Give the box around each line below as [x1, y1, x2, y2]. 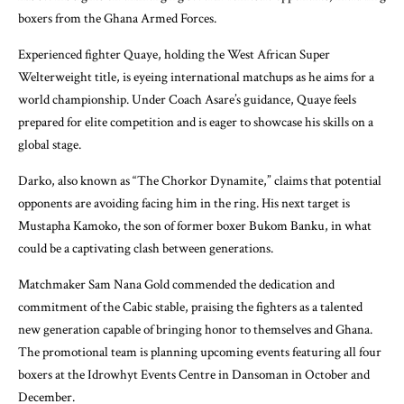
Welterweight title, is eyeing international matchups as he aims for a [18, 69, 374, 87]
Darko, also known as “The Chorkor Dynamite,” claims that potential [18, 172, 381, 190]
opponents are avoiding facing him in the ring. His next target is [18, 195, 350, 213]
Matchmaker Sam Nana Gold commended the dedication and [18, 276, 335, 294]
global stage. [18, 136, 81, 154]
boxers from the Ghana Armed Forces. [18, 10, 216, 28]
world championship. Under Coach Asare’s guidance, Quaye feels [18, 91, 356, 109]
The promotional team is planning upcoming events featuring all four [18, 344, 381, 362]
